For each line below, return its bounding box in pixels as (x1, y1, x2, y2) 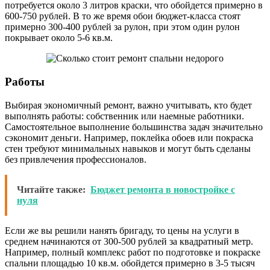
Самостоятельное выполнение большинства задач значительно (5, 121, 263, 132)
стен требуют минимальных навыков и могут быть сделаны (5, 143, 251, 154)
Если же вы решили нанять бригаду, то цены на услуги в (5, 225, 239, 236)
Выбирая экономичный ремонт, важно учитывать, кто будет (5, 99, 252, 110)
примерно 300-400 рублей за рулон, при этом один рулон (5, 22, 240, 33)
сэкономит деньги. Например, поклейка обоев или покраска (5, 132, 253, 143)
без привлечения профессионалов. (5, 154, 146, 165)
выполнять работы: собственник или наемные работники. (5, 110, 244, 121)
